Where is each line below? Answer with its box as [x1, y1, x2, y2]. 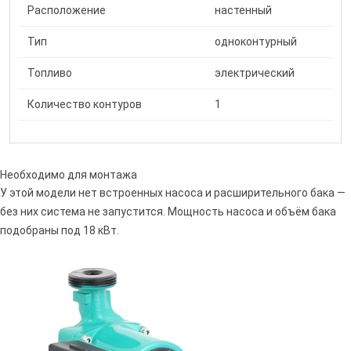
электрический [215, 67, 295, 80]
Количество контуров [27, 98, 142, 111]
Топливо [27, 67, 72, 80]
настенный [215, 4, 272, 17]
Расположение [27, 4, 106, 17]
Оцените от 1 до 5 [112, 266, 205, 279]
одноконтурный [215, 35, 297, 49]
